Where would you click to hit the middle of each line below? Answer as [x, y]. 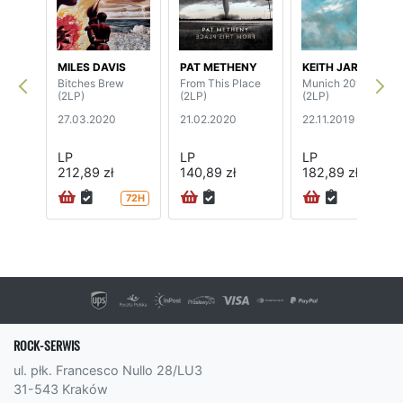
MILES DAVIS [92, 67]
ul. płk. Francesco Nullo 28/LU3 [108, 371]
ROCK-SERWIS [47, 346]
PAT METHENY [219, 67]
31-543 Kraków [61, 390]
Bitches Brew [91, 83]
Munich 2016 [335, 83]
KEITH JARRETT [344, 67]
